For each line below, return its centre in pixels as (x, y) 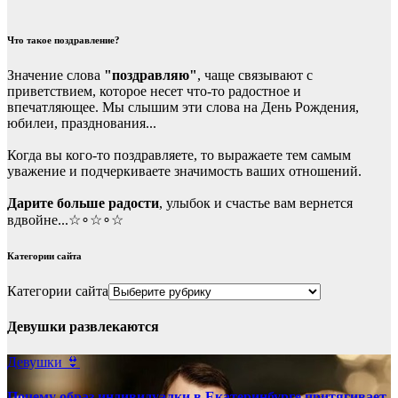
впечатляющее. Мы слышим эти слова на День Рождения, (183, 107)
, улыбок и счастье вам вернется (256, 203)
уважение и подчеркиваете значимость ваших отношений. (184, 171)
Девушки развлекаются (83, 327)
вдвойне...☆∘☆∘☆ (65, 220)
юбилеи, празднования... (82, 123)
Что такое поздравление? (64, 40)
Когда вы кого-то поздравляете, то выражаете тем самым (179, 155)
